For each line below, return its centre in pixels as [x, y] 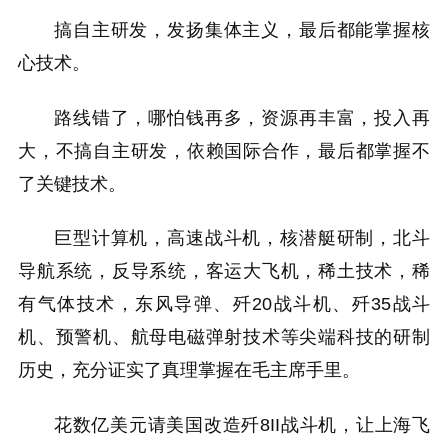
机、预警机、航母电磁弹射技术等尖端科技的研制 [224, 337]
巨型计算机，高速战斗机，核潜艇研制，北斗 [242, 238]
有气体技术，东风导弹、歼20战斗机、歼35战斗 [224, 304]
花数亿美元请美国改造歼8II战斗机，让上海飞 [242, 424]
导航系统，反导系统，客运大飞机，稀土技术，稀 [224, 271]
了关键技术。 [72, 183]
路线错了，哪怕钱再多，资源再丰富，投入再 [242, 117]
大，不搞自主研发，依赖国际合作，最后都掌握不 [224, 150]
